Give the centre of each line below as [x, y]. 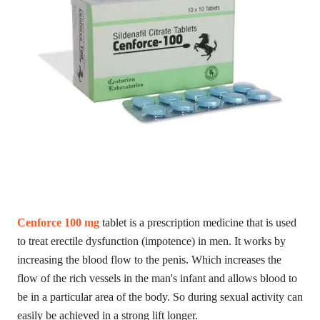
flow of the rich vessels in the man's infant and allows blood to [157, 278]
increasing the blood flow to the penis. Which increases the [149, 259]
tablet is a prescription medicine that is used [198, 222]
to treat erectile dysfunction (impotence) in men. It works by [151, 241]
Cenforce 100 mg [58, 222]
